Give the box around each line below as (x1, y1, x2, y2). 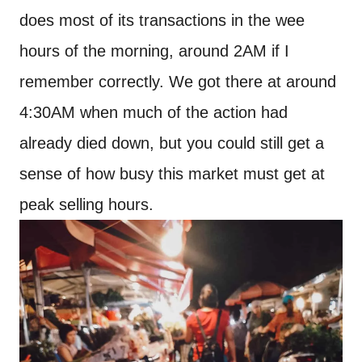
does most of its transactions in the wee (19, 11, 305, 30)
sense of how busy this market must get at (19, 165, 325, 183)
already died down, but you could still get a (19, 134, 324, 153)
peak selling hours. (19, 196, 154, 214)
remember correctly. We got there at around (19, 73, 336, 91)
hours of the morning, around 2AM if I (19, 42, 289, 61)
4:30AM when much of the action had (19, 103, 288, 122)
